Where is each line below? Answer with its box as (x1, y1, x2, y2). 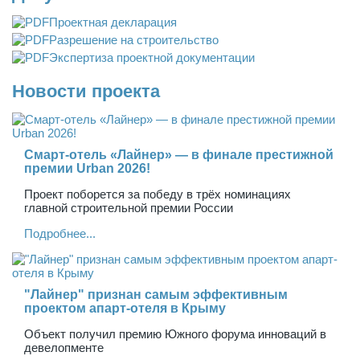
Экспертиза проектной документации (49, 50, 255, 64)
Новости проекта (12, 80, 160, 101)
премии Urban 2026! (24, 161, 150, 175)
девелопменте (24, 340, 104, 354)
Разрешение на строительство (49, 32, 219, 47)
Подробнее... (24, 226, 96, 240)
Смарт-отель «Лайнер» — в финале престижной (24, 147, 333, 162)
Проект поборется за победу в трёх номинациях (24, 186, 291, 201)
